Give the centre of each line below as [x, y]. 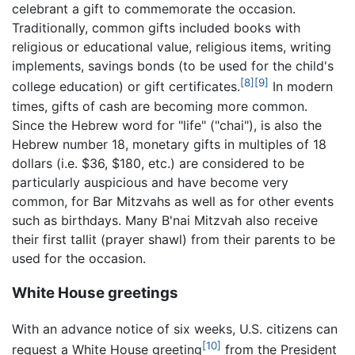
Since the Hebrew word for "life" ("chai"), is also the [167, 125]
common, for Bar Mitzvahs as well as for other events [173, 201]
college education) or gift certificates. [126, 87]
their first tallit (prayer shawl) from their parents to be [174, 239]
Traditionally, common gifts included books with [156, 28]
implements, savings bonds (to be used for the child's [173, 66]
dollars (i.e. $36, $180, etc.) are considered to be [158, 163]
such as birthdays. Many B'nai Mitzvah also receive [165, 220]
